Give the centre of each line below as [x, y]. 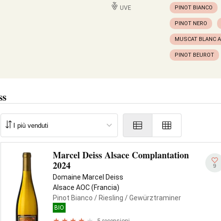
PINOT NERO [191, 23]
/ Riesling [108, 198]
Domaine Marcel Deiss [88, 177]
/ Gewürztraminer [152, 198]
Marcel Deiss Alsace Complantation [121, 155]
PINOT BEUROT [194, 55]
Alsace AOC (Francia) [86, 187]
